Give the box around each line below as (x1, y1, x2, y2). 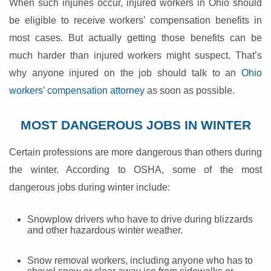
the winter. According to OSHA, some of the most (9, 165, 262, 175)
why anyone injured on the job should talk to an (9, 68, 241, 79)
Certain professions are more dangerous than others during (9, 147, 262, 158)
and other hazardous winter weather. (27, 225, 183, 236)
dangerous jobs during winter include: (9, 182, 170, 193)
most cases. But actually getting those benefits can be (9, 33, 262, 44)
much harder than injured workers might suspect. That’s (9, 50, 262, 61)
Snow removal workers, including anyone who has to (27, 255, 253, 266)
